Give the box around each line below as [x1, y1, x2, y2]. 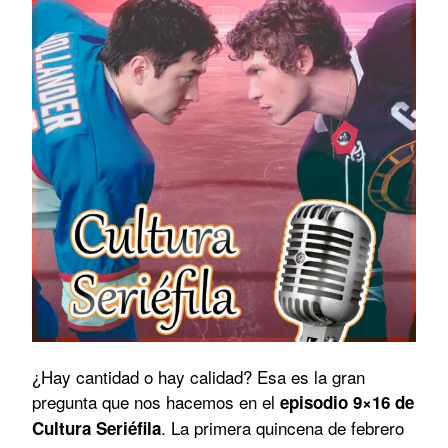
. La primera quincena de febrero [161, 414, 404, 440]
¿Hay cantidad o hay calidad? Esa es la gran [32, 363, 365, 389]
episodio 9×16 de [280, 389, 414, 414]
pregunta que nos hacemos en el [32, 388, 280, 414]
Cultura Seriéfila [32, 415, 161, 440]
